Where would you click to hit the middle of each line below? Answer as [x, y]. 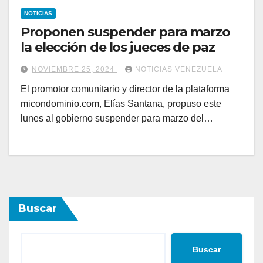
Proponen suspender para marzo [126, 32]
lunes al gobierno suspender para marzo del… [117, 119]
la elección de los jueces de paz [118, 48]
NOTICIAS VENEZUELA [179, 70]
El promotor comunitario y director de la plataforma [125, 89]
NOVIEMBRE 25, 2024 [74, 70]
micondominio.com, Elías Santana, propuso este [121, 104]
